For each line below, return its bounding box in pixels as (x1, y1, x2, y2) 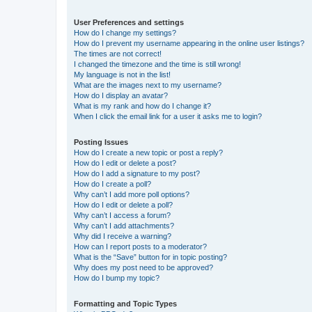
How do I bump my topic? (74, 274, 159, 282)
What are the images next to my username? (74, 81, 221, 89)
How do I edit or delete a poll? (74, 201, 173, 209)
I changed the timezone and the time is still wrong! (74, 60, 241, 68)
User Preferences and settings (74, 18, 184, 26)
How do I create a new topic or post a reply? (74, 148, 223, 157)
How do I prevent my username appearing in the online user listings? (74, 39, 304, 47)
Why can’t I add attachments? (74, 221, 174, 230)
